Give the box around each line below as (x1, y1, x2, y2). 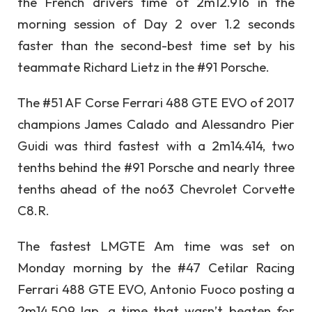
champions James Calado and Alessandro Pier (17, 115, 295, 132)
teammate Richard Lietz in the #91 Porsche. (17, 58, 275, 75)
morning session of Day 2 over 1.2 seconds (17, 15, 295, 32)
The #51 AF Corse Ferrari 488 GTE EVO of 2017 (17, 93, 295, 111)
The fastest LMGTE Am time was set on (17, 237, 295, 255)
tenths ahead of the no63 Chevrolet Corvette (17, 180, 295, 197)
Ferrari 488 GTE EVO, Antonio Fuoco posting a (17, 281, 295, 298)
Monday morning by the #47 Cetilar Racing (17, 259, 295, 276)
